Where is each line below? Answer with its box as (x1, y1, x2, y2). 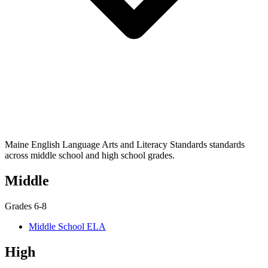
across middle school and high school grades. (5, 150, 175, 160)
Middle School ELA (29, 221, 106, 232)
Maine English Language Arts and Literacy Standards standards (5, 139, 245, 150)
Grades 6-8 (5, 200, 47, 211)
